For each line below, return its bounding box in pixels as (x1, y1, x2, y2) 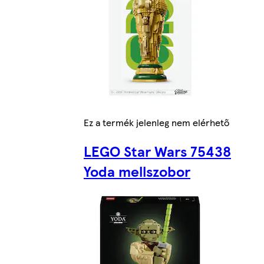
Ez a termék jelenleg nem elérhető (84, 115, 229, 130)
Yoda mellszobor (84, 161, 190, 181)
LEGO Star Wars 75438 (84, 141, 231, 161)
